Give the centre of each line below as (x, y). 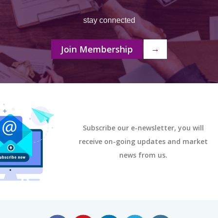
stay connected (109, 20)
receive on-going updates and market (143, 141)
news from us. (143, 155)
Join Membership (97, 49)
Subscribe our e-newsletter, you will (143, 128)
